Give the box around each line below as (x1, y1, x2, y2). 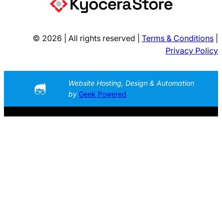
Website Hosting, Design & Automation (68, 78, 195, 87)
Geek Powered (79, 89, 127, 98)
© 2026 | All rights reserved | (33, 33, 142, 43)
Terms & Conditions (142, 33, 214, 43)
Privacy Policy (166, 45, 218, 55)
